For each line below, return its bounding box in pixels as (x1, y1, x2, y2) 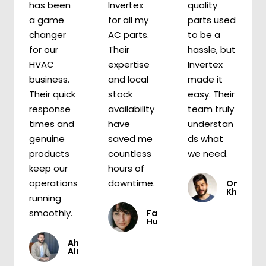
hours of (108, 162, 145, 175)
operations (29, 177, 78, 190)
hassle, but (187, 43, 236, 56)
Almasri (68, 245, 101, 258)
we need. (187, 147, 228, 160)
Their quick (29, 88, 75, 101)
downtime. (108, 177, 156, 190)
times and (29, 118, 74, 131)
